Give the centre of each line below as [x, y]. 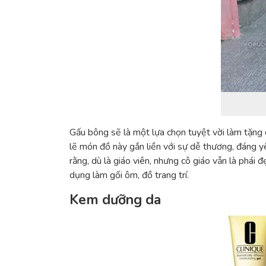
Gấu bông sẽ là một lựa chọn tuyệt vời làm [157, 132]
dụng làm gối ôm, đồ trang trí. [130, 175]
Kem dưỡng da [115, 200]
